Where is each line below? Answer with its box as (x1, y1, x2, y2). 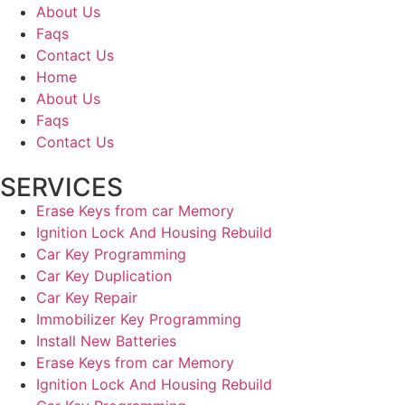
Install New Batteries (36, 331, 176, 350)
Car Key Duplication (36, 266, 172, 285)
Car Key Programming (36, 244, 186, 263)
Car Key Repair (36, 287, 137, 306)
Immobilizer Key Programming (36, 309, 241, 328)
